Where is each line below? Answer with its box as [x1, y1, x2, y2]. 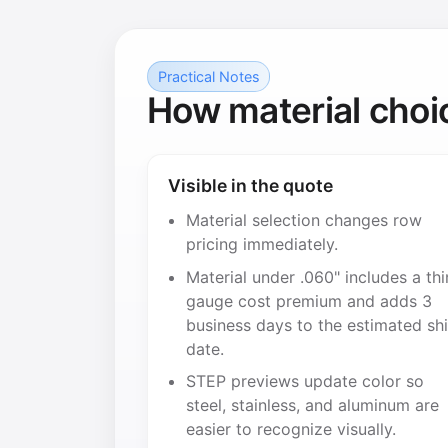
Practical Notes [157, 67, 260, 85]
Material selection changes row [186, 209, 423, 230]
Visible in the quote [168, 174, 333, 196]
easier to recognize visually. [186, 419, 397, 440]
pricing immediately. [186, 233, 339, 254]
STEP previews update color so [186, 371, 425, 392]
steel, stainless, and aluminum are [186, 395, 440, 416]
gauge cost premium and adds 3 [186, 290, 433, 311]
